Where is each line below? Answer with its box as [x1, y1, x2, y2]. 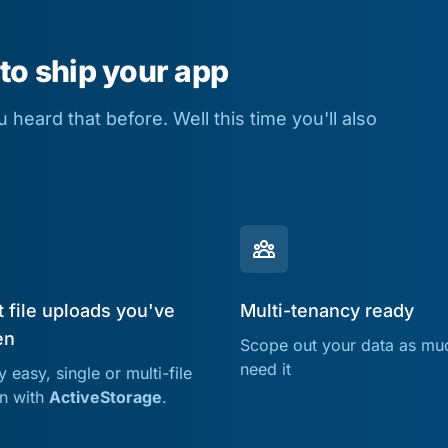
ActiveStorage [49, 386, 162, 407]
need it [240, 358, 291, 379]
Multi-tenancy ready [240, 299, 414, 321]
